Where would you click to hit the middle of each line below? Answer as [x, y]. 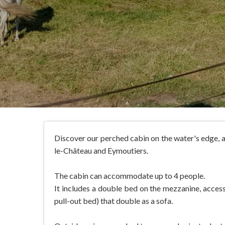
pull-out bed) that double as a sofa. [114, 201]
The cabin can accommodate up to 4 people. [130, 176]
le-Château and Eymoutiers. [101, 150]
